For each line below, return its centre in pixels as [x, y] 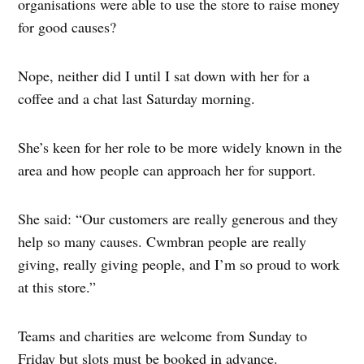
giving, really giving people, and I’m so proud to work [179, 264]
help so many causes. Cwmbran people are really [162, 241]
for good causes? [67, 26]
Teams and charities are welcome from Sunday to [163, 335]
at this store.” [57, 286]
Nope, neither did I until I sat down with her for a [164, 75]
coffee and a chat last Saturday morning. [137, 98]
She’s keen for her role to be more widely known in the [180, 147]
